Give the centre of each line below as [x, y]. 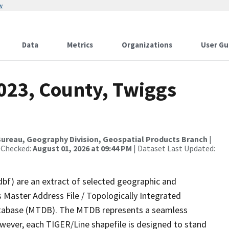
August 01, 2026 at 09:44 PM [82, 148]
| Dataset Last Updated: [174, 148]
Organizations [147, 45]
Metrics [80, 45]
